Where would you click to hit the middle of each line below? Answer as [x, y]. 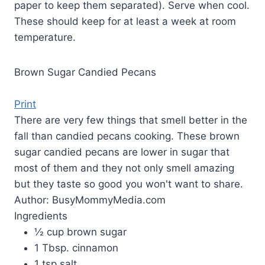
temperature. [45, 38]
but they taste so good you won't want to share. [129, 184]
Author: [33, 200]
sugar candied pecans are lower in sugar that [122, 152]
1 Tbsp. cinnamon [76, 248]
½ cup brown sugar [80, 232]
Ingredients [41, 216]
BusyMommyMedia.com [109, 200]
